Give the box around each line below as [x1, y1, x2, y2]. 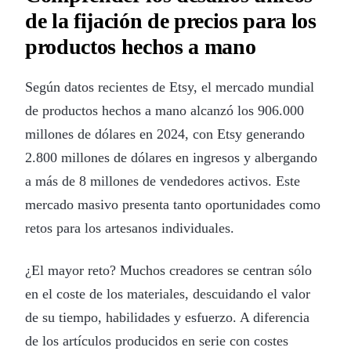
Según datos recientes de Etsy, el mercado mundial [25, 78, 314, 95]
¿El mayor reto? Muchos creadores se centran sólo [25, 262, 312, 278]
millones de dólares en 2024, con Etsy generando [25, 125, 305, 142]
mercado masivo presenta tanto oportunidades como [25, 196, 320, 212]
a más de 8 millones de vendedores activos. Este [25, 172, 300, 189]
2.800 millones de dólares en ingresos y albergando [25, 149, 317, 165]
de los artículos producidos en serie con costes [25, 332, 288, 349]
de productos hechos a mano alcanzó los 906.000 [25, 102, 304, 118]
